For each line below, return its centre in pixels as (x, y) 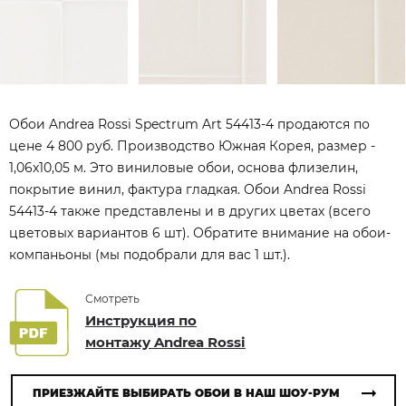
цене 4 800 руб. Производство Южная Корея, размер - (192, 146)
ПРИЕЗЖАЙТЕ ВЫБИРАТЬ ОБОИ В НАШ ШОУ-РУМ (186, 393)
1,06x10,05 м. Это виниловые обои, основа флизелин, (184, 168)
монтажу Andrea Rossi (165, 342)
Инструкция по (141, 320)
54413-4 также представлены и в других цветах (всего (190, 211)
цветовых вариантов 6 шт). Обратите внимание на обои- (200, 233)
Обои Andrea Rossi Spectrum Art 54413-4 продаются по (189, 124)
